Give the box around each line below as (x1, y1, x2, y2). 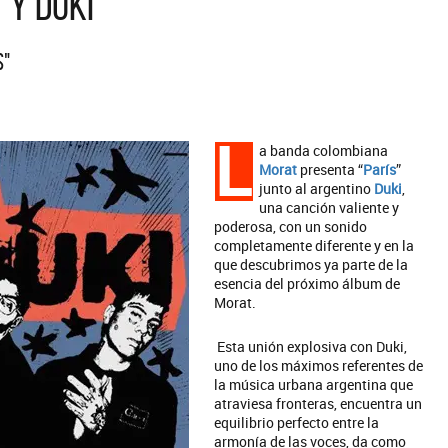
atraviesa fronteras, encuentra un (214, 394, 422, 413)
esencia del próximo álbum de (214, 274, 400, 293)
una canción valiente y (259, 198, 399, 217)
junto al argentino (259, 179, 374, 198)
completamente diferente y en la (214, 236, 414, 255)
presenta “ (300, 160, 363, 179)
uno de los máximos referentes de (214, 356, 423, 375)
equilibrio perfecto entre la (214, 413, 379, 432)
